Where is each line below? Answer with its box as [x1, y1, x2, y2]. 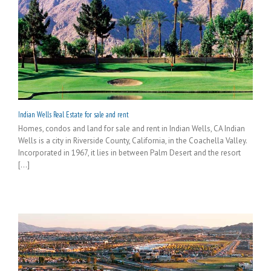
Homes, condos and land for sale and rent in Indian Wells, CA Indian [18, 123, 245, 134]
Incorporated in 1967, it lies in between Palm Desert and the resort [18, 147, 241, 158]
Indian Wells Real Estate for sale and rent [18, 109, 129, 120]
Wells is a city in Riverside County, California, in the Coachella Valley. [18, 135, 247, 146]
